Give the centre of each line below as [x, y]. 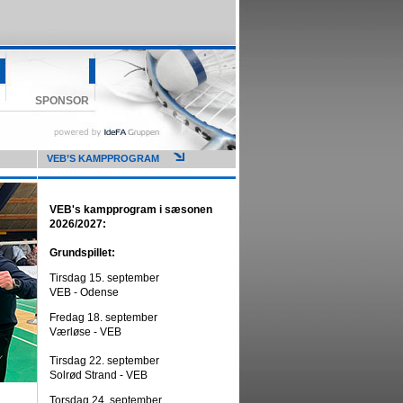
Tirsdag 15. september [104, 278]
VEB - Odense [84, 292]
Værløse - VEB [85, 332]
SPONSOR [62, 101]
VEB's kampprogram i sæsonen [130, 210]
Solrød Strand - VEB [98, 375]
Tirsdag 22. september [104, 361]
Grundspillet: [82, 253]
